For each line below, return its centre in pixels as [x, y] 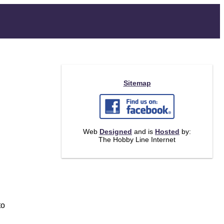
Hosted [167, 131]
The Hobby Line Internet [137, 139]
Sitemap [137, 83]
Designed [116, 131]
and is [143, 131]
